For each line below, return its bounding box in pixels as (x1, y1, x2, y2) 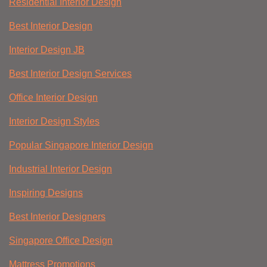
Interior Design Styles (9, 116, 100, 127)
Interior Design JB (9, 45, 85, 55)
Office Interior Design (9, 92, 98, 103)
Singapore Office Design (9, 235, 113, 246)
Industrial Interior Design (9, 164, 112, 175)
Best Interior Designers (9, 212, 105, 222)
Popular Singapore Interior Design (9, 140, 153, 151)
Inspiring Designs (9, 188, 83, 198)
